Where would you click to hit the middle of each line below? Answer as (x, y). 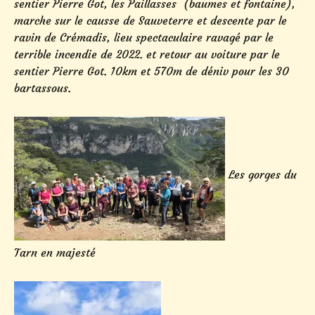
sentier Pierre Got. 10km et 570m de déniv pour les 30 (152, 71)
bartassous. (43, 88)
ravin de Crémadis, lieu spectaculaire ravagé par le (144, 37)
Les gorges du (261, 175)
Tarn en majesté (55, 252)
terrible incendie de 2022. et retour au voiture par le (147, 54)
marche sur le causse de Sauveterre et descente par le (150, 20)
